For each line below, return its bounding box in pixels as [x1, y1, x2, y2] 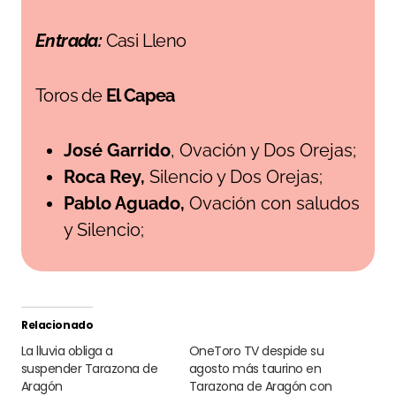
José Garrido [64, 140, 171, 161]
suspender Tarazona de [21, 360, 158, 377]
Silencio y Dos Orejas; [145, 166, 323, 187]
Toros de [35, 85, 106, 106]
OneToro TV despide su [189, 342, 324, 360]
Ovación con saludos [185, 193, 360, 214]
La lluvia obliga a [21, 342, 113, 360]
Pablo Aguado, [64, 193, 185, 214]
